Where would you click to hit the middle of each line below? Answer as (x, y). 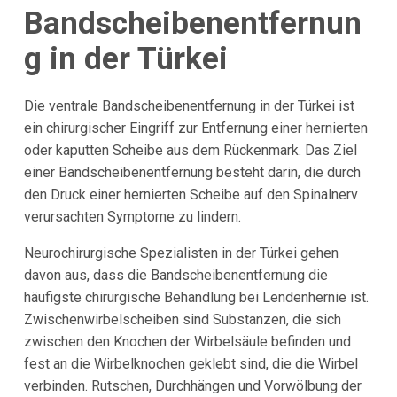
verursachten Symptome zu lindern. (132, 217)
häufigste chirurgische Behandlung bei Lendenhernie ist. (196, 298)
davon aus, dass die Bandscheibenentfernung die (175, 276)
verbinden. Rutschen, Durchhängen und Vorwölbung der (192, 386)
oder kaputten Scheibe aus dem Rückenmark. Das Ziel (190, 151)
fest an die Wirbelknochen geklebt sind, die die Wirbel (191, 364)
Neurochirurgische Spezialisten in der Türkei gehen (181, 253)
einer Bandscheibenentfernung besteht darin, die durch (192, 173)
